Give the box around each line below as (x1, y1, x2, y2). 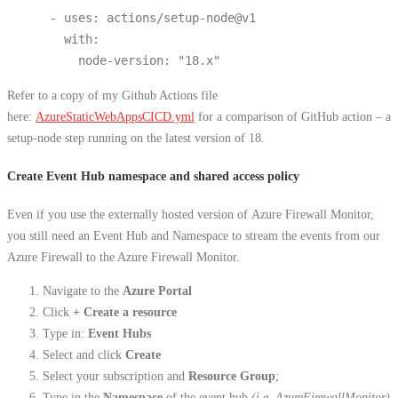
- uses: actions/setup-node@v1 (7, 11, 256, 26)
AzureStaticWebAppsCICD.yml (36, 108, 195, 123)
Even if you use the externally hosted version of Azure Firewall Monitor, (7, 207, 374, 222)
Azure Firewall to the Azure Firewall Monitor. (7, 250, 240, 265)
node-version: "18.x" (7, 53, 220, 68)
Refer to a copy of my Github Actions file (7, 87, 218, 102)
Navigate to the (43, 283, 123, 298)
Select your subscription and (43, 369, 188, 384)
